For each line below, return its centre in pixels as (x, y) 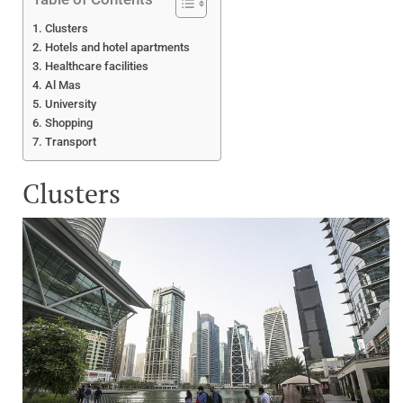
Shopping (68, 123)
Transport (70, 142)
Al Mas (63, 85)
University (70, 104)
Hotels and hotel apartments (117, 48)
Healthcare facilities (96, 67)
